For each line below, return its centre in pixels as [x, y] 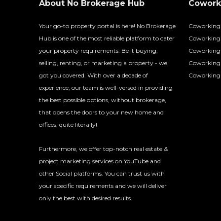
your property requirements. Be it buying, [98, 50]
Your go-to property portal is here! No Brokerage [107, 26]
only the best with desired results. [86, 198]
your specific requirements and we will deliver [103, 185]
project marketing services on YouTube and [100, 161]
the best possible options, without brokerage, [103, 100]
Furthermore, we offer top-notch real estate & [103, 148]
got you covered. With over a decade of [93, 75]
